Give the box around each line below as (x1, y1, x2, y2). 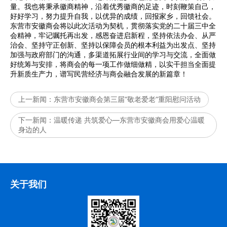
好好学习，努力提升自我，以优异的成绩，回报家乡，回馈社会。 (10, 12, 216, 21)
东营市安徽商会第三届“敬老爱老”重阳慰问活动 (54, 95, 201, 104)
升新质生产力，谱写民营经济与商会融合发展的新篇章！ (10, 69, 187, 79)
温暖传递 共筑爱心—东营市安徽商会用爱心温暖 (54, 116, 205, 125)
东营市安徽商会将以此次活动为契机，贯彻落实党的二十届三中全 (10, 21, 216, 30)
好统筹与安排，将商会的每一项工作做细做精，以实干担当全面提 (10, 60, 216, 69)
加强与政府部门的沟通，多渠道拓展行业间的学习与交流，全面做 (10, 50, 216, 59)
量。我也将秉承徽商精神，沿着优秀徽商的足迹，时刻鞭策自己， (10, 2, 216, 11)
